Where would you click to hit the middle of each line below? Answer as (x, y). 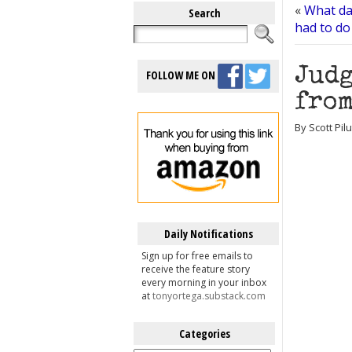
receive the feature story (196, 269)
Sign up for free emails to (197, 256)
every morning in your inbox (204, 282)
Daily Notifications (208, 234)
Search (204, 13)
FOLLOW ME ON (182, 75)
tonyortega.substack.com (209, 296)
